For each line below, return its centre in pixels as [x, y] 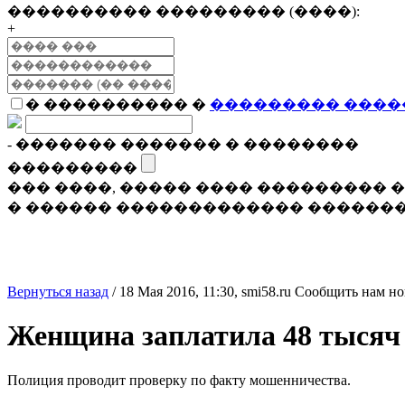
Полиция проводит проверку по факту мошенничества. [179, 380]
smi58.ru [266, 292]
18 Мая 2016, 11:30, [180, 292]
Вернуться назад [58, 292]
